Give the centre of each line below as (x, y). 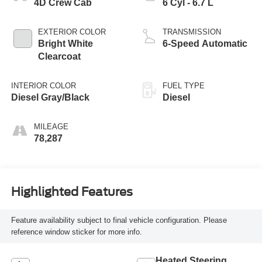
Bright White (65, 43)
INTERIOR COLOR (43, 85)
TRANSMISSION (192, 32)
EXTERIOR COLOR (72, 32)
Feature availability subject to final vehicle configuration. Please (119, 220)
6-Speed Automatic (205, 43)
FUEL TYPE (184, 85)
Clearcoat (59, 56)
